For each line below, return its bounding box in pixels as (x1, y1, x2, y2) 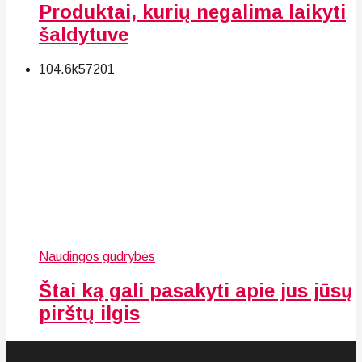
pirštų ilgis (39, 302, 140, 325)
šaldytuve (39, 23, 128, 45)
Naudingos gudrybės (39, 249, 155, 263)
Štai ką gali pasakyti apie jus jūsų (39, 280, 353, 302)
